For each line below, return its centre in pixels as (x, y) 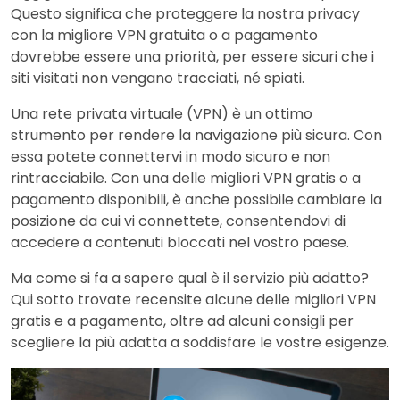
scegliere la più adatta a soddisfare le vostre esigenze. (200, 342)
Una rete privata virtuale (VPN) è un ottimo (162, 113)
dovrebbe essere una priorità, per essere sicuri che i (192, 56)
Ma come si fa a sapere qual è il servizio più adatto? (190, 278)
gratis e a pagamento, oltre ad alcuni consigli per (182, 321)
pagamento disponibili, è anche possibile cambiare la (196, 199)
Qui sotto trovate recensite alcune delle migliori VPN (193, 299)
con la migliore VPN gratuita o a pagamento (164, 35)
